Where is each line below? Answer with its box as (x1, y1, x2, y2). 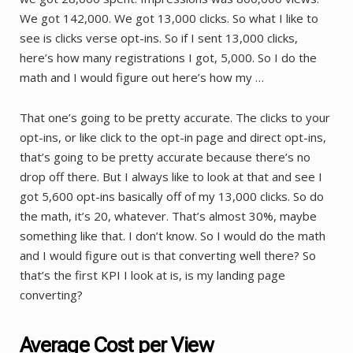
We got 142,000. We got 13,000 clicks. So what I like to (20, 10, 318, 27)
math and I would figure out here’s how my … (20, 69, 264, 86)
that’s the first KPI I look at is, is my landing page (20, 267, 285, 284)
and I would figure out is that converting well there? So (20, 247, 316, 264)
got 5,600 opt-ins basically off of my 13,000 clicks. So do (20, 188, 324, 205)
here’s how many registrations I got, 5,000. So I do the (20, 50, 317, 66)
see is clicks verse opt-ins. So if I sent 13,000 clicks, (20, 30, 298, 46)
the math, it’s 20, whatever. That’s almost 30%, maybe (20, 208, 317, 225)
